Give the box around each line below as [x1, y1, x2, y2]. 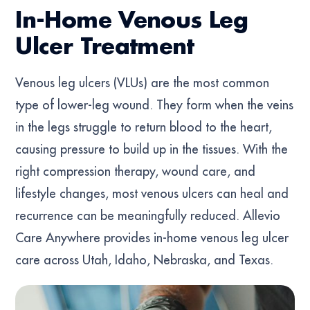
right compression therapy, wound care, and [15, 163, 256, 179]
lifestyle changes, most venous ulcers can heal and [15, 185, 289, 201]
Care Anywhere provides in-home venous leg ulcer [15, 230, 289, 246]
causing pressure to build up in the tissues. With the [15, 141, 289, 157]
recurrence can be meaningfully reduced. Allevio [15, 208, 281, 224]
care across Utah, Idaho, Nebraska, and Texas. [15, 252, 274, 268]
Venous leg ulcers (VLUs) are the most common [15, 75, 270, 91]
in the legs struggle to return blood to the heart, [15, 119, 273, 135]
